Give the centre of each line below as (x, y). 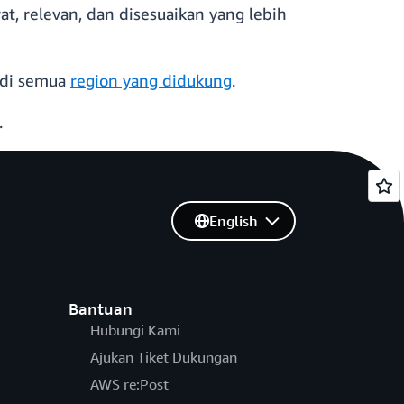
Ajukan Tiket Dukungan (163, 358)
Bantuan (100, 309)
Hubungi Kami (135, 331)
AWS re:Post (129, 385)
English (233, 221)
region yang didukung (151, 81)
